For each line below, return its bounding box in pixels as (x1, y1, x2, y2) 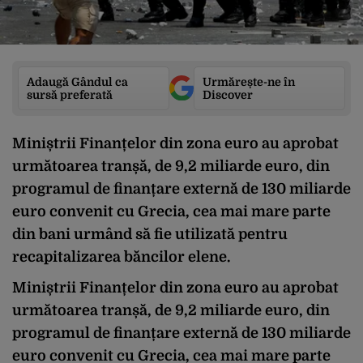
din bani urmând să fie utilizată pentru (12, 225, 288, 242)
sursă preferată (27, 88, 113, 101)
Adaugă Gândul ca (27, 75, 128, 88)
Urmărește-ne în (203, 75, 295, 88)
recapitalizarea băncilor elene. (12, 248, 230, 265)
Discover (203, 88, 253, 101)
